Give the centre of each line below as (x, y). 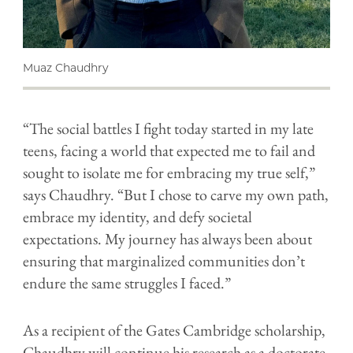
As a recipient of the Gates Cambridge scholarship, (174, 330)
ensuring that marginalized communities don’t (164, 260)
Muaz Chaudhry (66, 67)
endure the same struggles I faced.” (128, 282)
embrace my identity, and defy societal (137, 216)
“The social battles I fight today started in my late (168, 128)
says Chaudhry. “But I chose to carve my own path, (176, 194)
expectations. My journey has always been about (167, 238)
